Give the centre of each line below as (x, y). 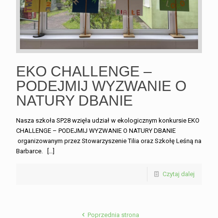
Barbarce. (31, 151)
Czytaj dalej (179, 174)
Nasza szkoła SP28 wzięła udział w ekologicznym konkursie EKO (108, 121)
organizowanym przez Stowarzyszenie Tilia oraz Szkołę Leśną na (109, 141)
